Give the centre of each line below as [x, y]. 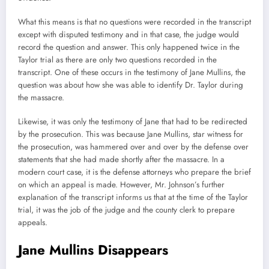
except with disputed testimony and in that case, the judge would [128, 34]
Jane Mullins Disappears [93, 250]
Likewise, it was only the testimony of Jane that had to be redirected [133, 121]
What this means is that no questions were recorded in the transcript [134, 22]
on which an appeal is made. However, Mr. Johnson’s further [121, 184]
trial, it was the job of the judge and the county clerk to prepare [126, 210]
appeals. [35, 222]
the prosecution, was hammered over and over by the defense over [133, 147]
